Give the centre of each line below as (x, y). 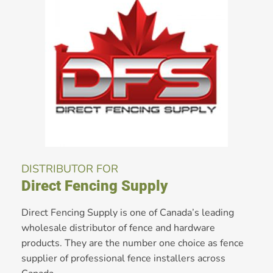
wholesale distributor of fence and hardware (118, 228)
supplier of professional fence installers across (123, 258)
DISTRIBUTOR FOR (70, 168)
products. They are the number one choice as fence (133, 243)
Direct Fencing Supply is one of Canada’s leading (128, 212)
